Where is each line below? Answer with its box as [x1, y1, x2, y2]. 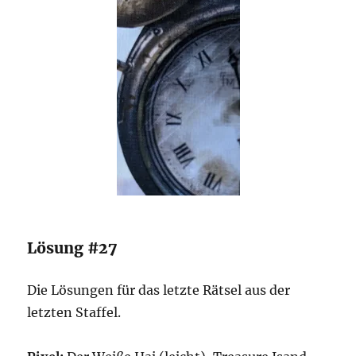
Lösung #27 [27, 238, 118, 258]
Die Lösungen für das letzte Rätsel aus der [27, 282, 291, 299]
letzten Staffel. [27, 304, 122, 321]
